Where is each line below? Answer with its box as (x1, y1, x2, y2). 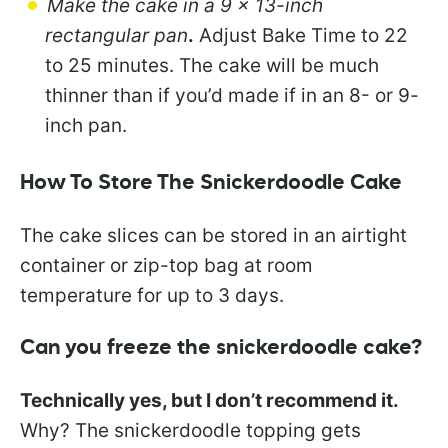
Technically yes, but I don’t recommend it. (20, 389, 399, 413)
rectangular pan (45, 24, 188, 48)
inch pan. (45, 114, 127, 138)
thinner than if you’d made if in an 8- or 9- (45, 84, 419, 108)
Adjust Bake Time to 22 (194, 24, 408, 48)
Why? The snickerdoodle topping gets (20, 419, 361, 443)
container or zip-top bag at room (20, 254, 313, 278)
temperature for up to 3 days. (20, 284, 284, 308)
